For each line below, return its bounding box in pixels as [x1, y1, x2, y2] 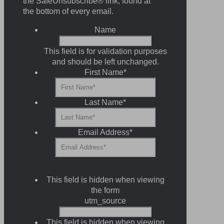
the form [91, 186, 119, 194]
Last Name [84, 98, 123, 106]
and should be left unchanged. [51, 57, 159, 66]
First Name [84, 68, 123, 76]
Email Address [78, 128, 129, 136]
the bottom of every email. [23, 7, 114, 15]
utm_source [84, 196, 126, 205]
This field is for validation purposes [43, 47, 167, 55]
